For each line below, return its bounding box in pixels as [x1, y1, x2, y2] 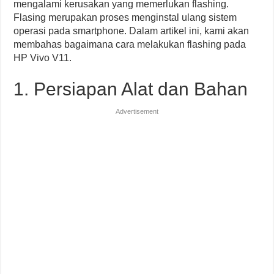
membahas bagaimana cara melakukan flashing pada [13, 39, 246, 50]
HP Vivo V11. [13, 53, 72, 63]
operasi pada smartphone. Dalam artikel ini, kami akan [13, 26, 250, 36]
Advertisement [115, 108, 158, 115]
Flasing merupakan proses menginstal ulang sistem [13, 12, 237, 23]
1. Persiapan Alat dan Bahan [13, 79, 248, 99]
